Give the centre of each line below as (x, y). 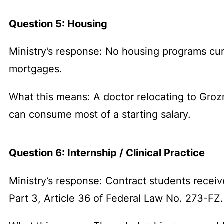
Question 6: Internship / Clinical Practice (107, 153)
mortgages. (36, 69)
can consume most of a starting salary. (100, 114)
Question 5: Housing (58, 23)
